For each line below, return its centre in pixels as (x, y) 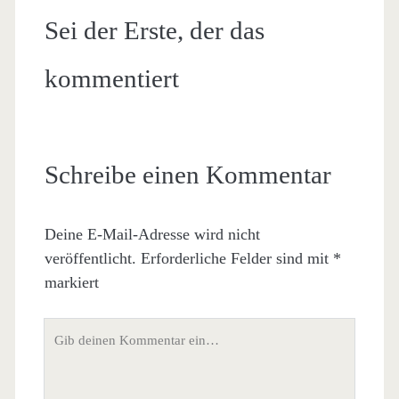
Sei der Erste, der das (154, 30)
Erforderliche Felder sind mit (236, 258)
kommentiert (111, 78)
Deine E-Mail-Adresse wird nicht (152, 234)
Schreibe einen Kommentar (187, 174)
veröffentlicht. (90, 258)
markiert (71, 282)
